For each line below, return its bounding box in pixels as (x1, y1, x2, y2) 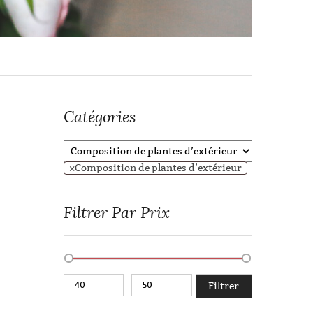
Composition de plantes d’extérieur (75, 162, 242, 174)
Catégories (64, 108, 136, 126)
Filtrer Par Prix (64, 203, 170, 222)
